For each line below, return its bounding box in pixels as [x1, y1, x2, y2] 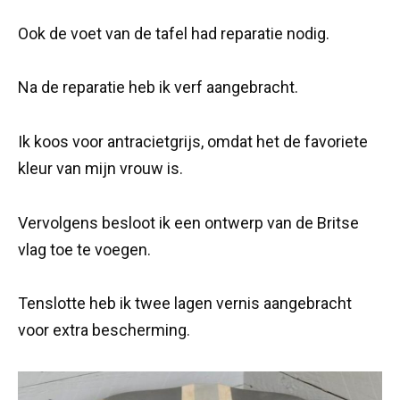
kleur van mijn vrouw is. [18, 159, 183, 179]
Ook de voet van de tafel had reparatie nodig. [18, 23, 329, 43]
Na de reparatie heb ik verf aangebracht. [18, 78, 298, 97]
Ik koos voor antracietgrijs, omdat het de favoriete [18, 132, 368, 152]
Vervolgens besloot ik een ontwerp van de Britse [18, 212, 359, 232]
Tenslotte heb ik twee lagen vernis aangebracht [18, 294, 352, 313]
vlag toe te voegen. [18, 239, 151, 259]
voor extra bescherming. [18, 321, 190, 340]
